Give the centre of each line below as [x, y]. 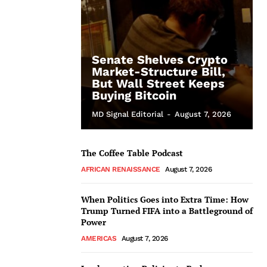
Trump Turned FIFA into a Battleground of [167, 211]
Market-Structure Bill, [159, 72]
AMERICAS [99, 238]
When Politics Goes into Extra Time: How [165, 199]
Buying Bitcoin [134, 95]
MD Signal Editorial [128, 114]
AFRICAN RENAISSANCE [121, 169]
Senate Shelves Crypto [160, 60]
